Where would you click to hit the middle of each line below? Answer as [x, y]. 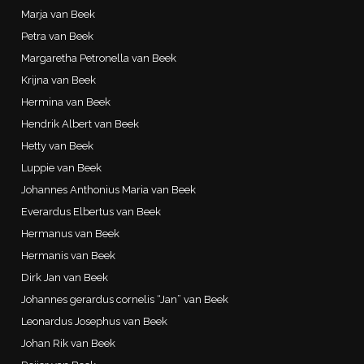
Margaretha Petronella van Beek [99, 58]
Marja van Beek [58, 14]
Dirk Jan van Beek [65, 277]
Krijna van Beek [59, 80]
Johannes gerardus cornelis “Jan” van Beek [125, 299]
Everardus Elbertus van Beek [91, 211]
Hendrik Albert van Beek [80, 123]
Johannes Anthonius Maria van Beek [109, 189]
